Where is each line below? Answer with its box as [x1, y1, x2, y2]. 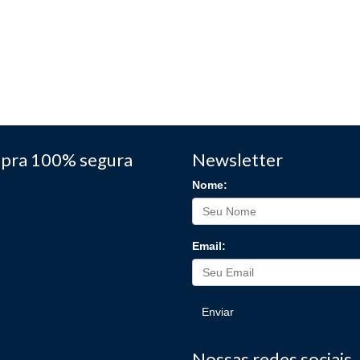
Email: [192, 239, 226, 252]
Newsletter [192, 148, 283, 170]
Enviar [202, 305, 234, 318]
